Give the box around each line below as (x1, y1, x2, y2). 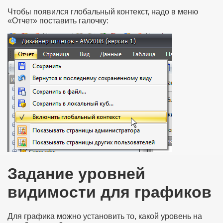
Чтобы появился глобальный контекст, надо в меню (7, 7, 198, 16)
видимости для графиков (7, 183, 212, 201)
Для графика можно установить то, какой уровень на (7, 212, 202, 221)
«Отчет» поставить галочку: (7, 16, 109, 25)
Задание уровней (7, 164, 145, 183)
